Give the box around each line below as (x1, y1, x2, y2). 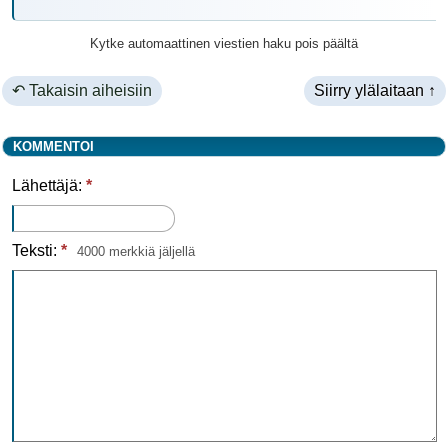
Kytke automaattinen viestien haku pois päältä (90, 36, 358, 51)
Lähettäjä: (12, 177, 86, 194)
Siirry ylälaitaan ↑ (314, 82, 436, 99)
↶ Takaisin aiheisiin (12, 82, 152, 99)
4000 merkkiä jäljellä (77, 244, 195, 259)
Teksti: (12, 242, 61, 259)
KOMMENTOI (13, 139, 94, 154)
